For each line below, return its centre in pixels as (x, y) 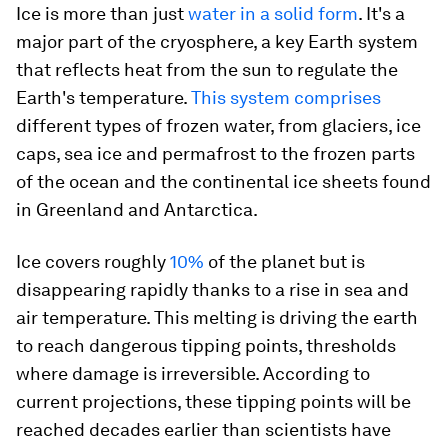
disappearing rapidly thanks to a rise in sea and (212, 289)
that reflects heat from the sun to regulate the (207, 69)
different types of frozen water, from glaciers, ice (218, 125)
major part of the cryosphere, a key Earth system (217, 41)
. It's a (381, 13)
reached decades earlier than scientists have (203, 429)
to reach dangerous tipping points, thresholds (206, 345)
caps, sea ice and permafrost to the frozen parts (215, 153)
